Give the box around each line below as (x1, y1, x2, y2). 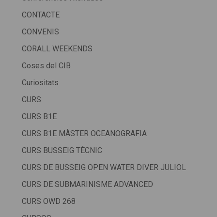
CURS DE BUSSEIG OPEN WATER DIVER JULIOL (21, 163, 186, 172)
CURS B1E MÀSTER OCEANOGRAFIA (21, 129, 147, 139)
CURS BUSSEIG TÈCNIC (21, 146, 102, 155)
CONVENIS (21, 27, 59, 37)
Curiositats (21, 78, 59, 88)
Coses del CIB (21, 61, 71, 71)
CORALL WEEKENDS (21, 44, 93, 54)
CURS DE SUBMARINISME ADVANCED (21, 180, 153, 189)
